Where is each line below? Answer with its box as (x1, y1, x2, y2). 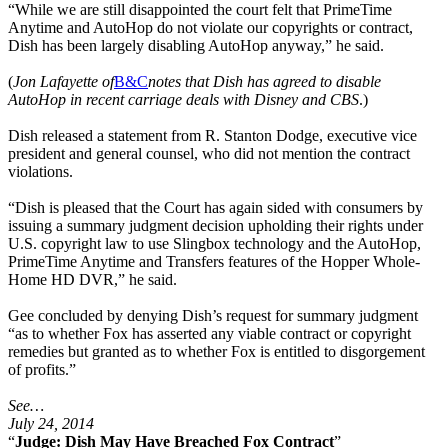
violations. (8, 162, 73, 180)
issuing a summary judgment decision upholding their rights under (8, 216, 423, 234)
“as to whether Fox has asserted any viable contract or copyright (8, 324, 411, 342)
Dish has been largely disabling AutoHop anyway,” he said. (8, 36, 384, 54)
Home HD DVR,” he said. (8, 270, 177, 288)
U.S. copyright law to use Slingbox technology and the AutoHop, (8, 234, 421, 252)
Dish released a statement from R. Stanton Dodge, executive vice (8, 126, 417, 144)
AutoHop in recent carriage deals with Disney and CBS (8, 90, 359, 108)
